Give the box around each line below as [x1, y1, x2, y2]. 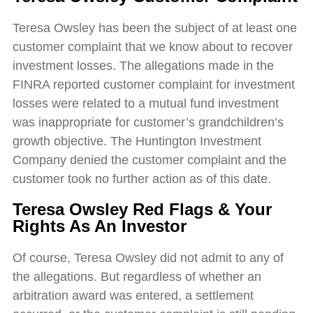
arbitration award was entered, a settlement [12, 289, 254, 303]
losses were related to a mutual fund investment [12, 96, 279, 111]
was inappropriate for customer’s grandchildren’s [12, 115, 284, 130]
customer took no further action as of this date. [12, 172, 271, 187]
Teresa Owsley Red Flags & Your [12, 200, 272, 219]
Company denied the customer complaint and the [12, 153, 286, 168]
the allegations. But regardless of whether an [12, 270, 261, 284]
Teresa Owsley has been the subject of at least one [12, 21, 297, 36]
